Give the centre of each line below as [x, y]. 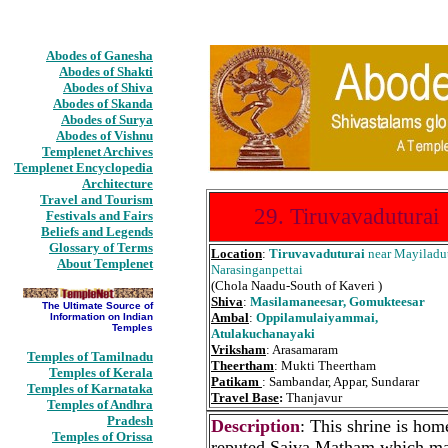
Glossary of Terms [101, 247]
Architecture [117, 183]
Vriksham [238, 349]
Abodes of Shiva [108, 87]
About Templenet [105, 263]
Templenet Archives [97, 151]
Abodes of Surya [107, 119]
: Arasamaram [302, 349]
